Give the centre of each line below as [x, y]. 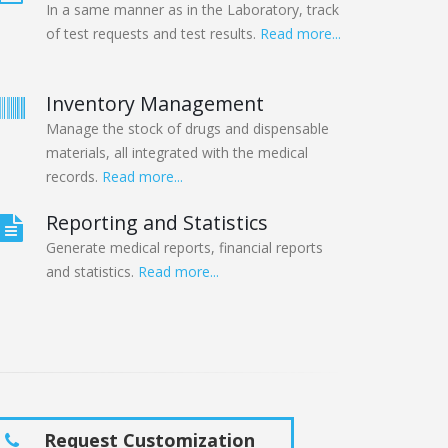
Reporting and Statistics [157, 223]
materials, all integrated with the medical [177, 153]
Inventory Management [155, 104]
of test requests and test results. [153, 34]
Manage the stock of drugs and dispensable [187, 129]
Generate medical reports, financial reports [184, 248]
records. [74, 177]
